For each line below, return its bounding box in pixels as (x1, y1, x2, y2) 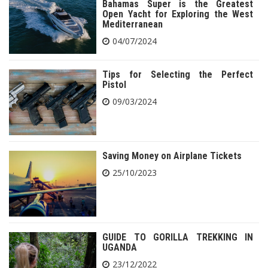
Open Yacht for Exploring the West (102, 8, 253, 20)
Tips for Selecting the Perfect (102, 69, 253, 81)
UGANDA (102, 241, 138, 253)
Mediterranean (102, 18, 163, 30)
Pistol (102, 79, 127, 91)
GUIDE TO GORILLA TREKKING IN (102, 231, 253, 243)
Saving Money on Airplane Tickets (102, 150, 242, 162)
